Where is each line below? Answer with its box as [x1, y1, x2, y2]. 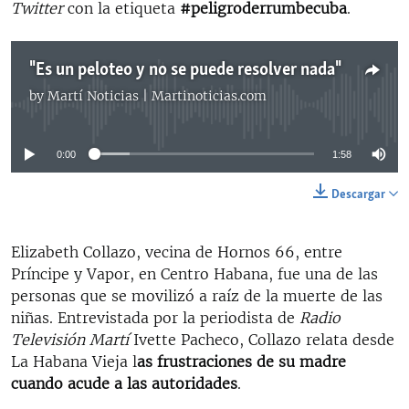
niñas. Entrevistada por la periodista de [11, 308, 299, 327]
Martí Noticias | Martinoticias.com [47, 87, 267, 104]
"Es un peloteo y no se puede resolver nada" [29, 58, 341, 82]
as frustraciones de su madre [137, 351, 346, 371]
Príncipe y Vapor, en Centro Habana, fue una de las [11, 264, 378, 283]
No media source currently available [81, 96, 342, 115]
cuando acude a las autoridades [11, 373, 237, 393]
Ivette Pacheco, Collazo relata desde [129, 330, 394, 349]
